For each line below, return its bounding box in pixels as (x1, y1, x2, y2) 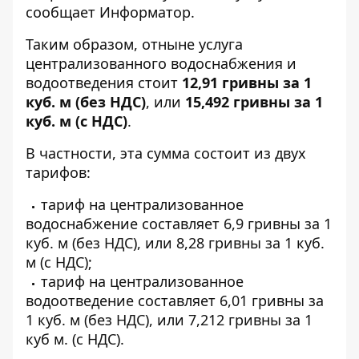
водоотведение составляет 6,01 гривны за (26, 291, 324, 310)
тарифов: (26, 163, 91, 182)
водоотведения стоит (26, 73, 182, 92)
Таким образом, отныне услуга (26, 34, 243, 54)
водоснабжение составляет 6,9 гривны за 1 (26, 214, 332, 233)
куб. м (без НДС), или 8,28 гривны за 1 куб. (26, 233, 325, 252)
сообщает (26, 2, 99, 22)
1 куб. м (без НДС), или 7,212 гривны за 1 (26, 310, 313, 329)
